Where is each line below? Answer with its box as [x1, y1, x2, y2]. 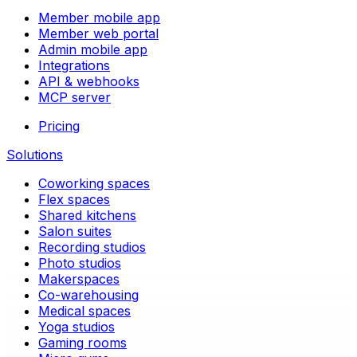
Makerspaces [38, 271, 120, 288]
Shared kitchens [38, 207, 136, 224]
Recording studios [38, 239, 146, 256]
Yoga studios [38, 319, 115, 335]
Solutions [6, 147, 63, 163]
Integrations [38, 57, 110, 74]
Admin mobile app [38, 41, 147, 58]
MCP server [38, 89, 111, 106]
